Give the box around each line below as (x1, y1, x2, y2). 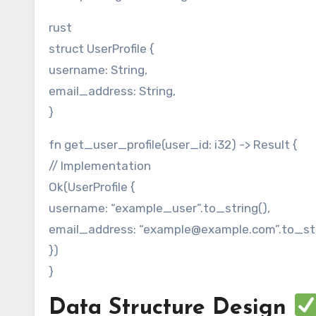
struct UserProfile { (49, 42, 154, 56)
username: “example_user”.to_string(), (49, 201, 270, 216)
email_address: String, (49, 84, 176, 99)
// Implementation (49, 159, 151, 174)
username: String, (49, 63, 147, 78)
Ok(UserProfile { (49, 180, 135, 195)
